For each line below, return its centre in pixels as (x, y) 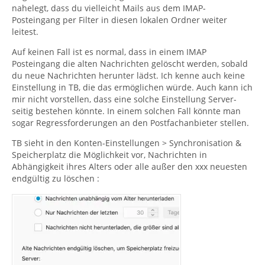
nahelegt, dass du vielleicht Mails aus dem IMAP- (109, 8)
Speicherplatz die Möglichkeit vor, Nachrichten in (109, 154)
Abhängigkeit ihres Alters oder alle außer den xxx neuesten (130, 166)
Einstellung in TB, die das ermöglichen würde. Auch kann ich (132, 87)
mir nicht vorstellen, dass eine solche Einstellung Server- (124, 99)
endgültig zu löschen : (56, 178)
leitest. (25, 31)
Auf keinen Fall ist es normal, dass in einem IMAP (109, 51)
